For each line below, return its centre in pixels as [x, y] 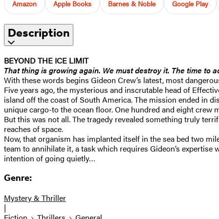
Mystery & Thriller [35, 197]
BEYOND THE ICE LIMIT [46, 60]
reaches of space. [33, 129]
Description [39, 33]
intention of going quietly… [50, 158]
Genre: [18, 178]
